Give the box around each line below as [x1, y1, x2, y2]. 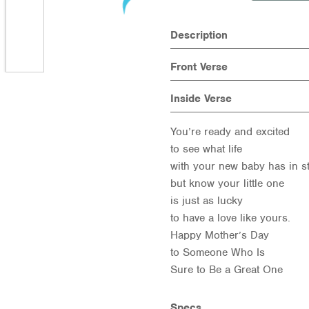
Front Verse [170, 60, 228, 74]
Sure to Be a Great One [170, 263, 283, 277]
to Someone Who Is [170, 246, 265, 259]
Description [170, 28, 228, 42]
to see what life [170, 142, 242, 156]
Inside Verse [170, 92, 232, 106]
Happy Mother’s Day [170, 228, 269, 242]
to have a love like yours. [170, 211, 290, 225]
